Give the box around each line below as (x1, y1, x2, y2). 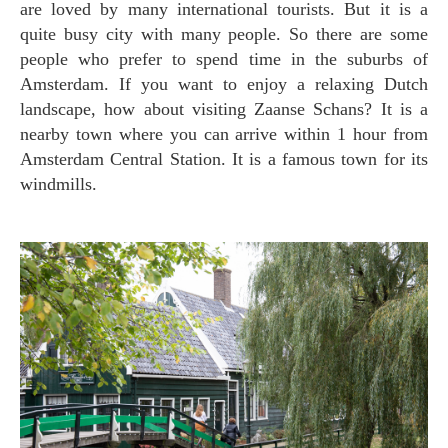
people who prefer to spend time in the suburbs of (20, 48, 428, 69)
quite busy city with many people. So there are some (20, 23, 428, 44)
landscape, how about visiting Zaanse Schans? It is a (20, 98, 428, 119)
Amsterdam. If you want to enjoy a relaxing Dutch (20, 73, 428, 94)
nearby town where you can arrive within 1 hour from (20, 123, 428, 144)
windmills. (20, 173, 107, 194)
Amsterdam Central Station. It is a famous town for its (20, 148, 428, 169)
